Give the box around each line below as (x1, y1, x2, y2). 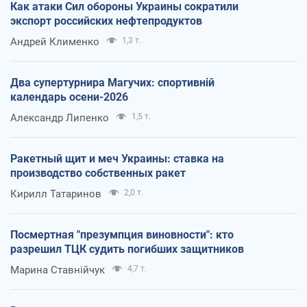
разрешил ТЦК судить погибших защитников (10, 242, 244, 256)
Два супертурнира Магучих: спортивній (10, 75, 214, 89)
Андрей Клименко (10, 35, 99, 48)
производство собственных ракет (10, 166, 186, 180)
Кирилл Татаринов (10, 187, 101, 200)
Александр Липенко (10, 111, 109, 124)
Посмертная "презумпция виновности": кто (10, 228, 234, 241)
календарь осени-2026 (10, 90, 128, 103)
